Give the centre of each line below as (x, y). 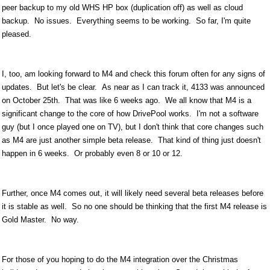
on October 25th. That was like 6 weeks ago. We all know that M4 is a (127, 100)
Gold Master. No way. (43, 220)
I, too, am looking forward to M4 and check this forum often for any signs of (133, 74)
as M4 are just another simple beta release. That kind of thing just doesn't (131, 140)
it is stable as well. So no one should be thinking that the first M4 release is (134, 206)
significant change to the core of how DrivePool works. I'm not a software (130, 114)
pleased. (17, 34)
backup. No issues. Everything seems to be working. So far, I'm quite (126, 21)
